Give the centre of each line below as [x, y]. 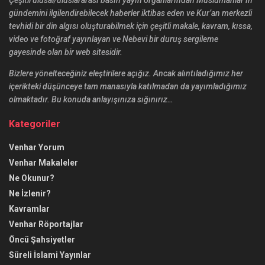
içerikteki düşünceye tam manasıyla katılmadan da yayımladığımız [128, 86]
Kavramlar [29, 209]
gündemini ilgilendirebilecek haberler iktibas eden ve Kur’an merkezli [130, 13]
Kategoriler [35, 124]
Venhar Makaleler [43, 162]
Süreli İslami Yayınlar [50, 255]
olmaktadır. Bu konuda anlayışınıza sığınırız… [91, 99]
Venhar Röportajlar [46, 224]
